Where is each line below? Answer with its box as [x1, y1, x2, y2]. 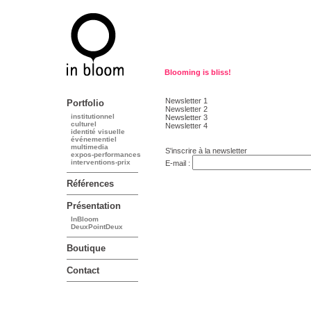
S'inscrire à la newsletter [165, 146, 247, 155]
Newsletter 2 [165, 105, 208, 113]
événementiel [71, 135, 117, 143]
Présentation [67, 201, 121, 211]
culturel [71, 120, 96, 128]
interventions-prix [71, 158, 131, 166]
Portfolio [67, 98, 104, 108]
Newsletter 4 [165, 121, 208, 130]
